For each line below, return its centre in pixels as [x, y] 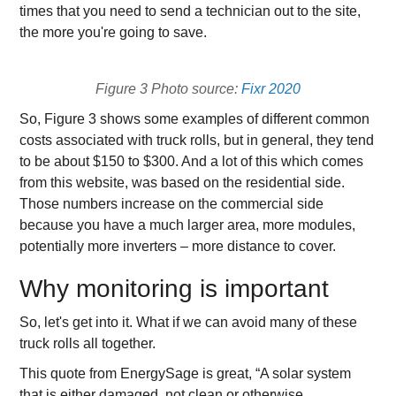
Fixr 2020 [271, 89]
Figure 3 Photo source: [168, 89]
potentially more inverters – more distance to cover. [178, 246]
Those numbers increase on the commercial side [172, 204]
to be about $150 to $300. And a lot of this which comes [192, 161]
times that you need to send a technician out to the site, [190, 11]
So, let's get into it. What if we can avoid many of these [189, 322]
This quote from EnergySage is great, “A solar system [186, 373]
